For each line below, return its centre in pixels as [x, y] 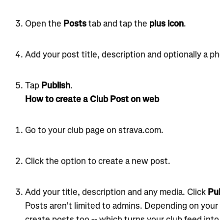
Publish [55, 85]
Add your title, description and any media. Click [116, 192]
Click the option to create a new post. [97, 161]
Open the [44, 23]
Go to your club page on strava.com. [94, 130]
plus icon [166, 23]
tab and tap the [118, 23]
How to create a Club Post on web [92, 99]
